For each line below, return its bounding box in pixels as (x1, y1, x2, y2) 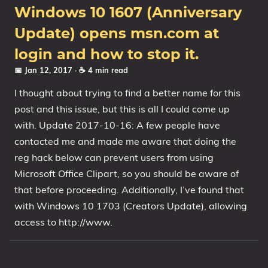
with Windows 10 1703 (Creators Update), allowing (14, 200, 247, 212)
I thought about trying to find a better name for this (14, 87, 240, 99)
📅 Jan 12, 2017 (14, 65, 75, 75)
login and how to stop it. (14, 48, 199, 62)
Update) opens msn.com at (14, 27, 219, 41)
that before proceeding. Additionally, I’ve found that (14, 184, 244, 196)
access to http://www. (14, 216, 112, 228)
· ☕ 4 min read (75, 65, 128, 75)
